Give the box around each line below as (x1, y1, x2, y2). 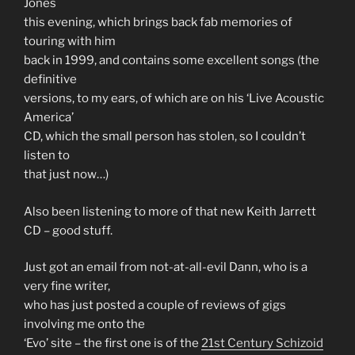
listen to (24, 148, 70, 163)
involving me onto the (24, 317, 145, 332)
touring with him (24, 34, 116, 49)
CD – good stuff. (24, 223, 113, 238)
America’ (24, 110, 74, 125)
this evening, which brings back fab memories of (24, 15, 292, 30)
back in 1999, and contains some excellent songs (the (24, 53, 319, 68)
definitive (24, 72, 77, 87)
